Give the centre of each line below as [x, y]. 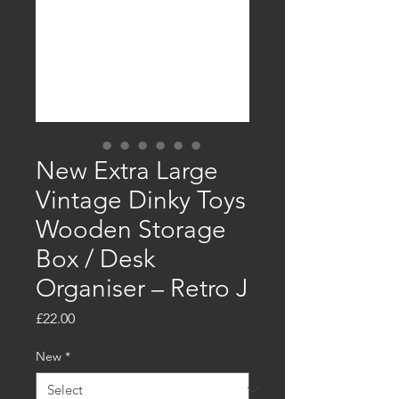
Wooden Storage [131, 230]
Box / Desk [95, 259]
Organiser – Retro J [142, 289]
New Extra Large [127, 171]
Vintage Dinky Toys [141, 200]
